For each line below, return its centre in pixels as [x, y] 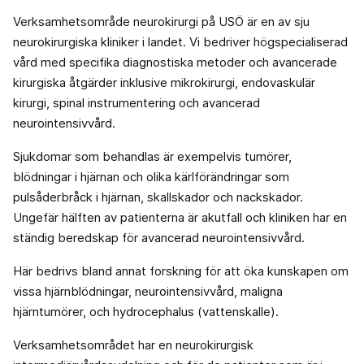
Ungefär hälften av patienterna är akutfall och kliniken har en [180, 218]
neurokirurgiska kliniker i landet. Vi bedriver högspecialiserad [180, 42]
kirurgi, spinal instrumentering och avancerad [136, 103]
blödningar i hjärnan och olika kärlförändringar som [151, 177]
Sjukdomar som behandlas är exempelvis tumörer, [152, 157]
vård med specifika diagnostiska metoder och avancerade [175, 63]
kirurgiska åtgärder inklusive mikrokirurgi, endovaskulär [164, 83]
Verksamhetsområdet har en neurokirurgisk [133, 345]
